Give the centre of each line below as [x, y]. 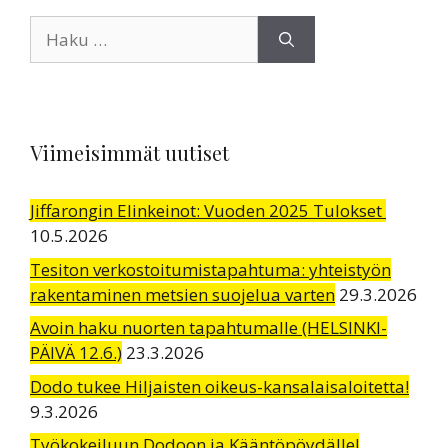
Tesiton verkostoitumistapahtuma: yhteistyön [210, 269]
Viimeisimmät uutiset [129, 152]
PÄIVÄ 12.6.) [76, 352]
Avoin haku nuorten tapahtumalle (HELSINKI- [208, 327]
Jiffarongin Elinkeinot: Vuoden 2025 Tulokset [208, 210]
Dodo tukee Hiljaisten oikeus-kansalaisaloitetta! [219, 386]
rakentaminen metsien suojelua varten [182, 294]
